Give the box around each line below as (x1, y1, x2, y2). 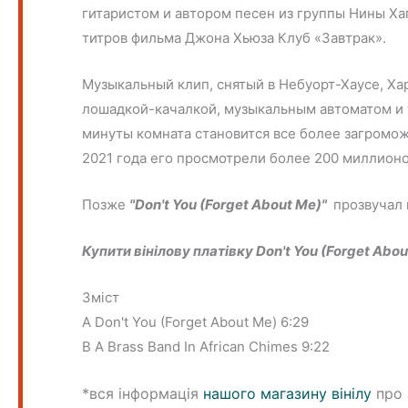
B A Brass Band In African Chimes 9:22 (82, 337, 331, 355)
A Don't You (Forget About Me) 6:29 (82, 312, 310, 331)
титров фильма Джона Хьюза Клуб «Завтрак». (82, 28, 387, 46)
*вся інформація (82, 383, 204, 403)
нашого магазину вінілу (203, 383, 372, 403)
